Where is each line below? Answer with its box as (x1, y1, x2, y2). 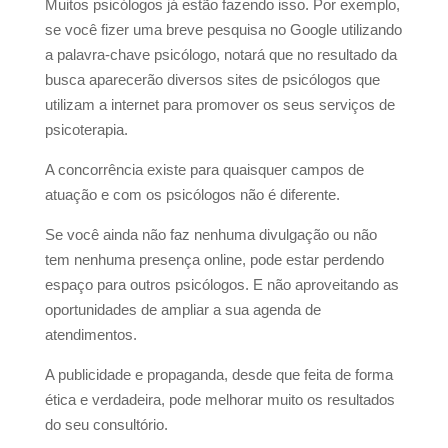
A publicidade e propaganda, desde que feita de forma (44, 366, 393, 384)
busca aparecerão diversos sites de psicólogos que (44, 71, 380, 89)
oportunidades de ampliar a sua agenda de (44, 301, 321, 319)
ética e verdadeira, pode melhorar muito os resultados (44, 391, 395, 409)
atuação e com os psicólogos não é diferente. (44, 186, 340, 204)
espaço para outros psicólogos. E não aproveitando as (44, 276, 399, 294)
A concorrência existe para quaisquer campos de (44, 161, 364, 179)
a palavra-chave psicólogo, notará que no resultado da (44, 46, 397, 64)
